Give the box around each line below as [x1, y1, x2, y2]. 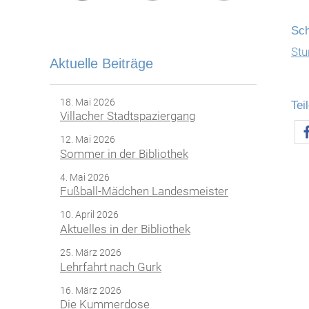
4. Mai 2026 [60, 171, 110, 183]
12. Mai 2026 [60, 134, 115, 146]
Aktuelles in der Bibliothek [60, 222, 190, 237]
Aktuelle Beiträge [50, 55, 153, 71]
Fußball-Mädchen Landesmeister [60, 184, 228, 199]
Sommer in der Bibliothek [60, 147, 188, 161]
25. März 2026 [60, 246, 121, 258]
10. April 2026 [60, 209, 119, 221]
